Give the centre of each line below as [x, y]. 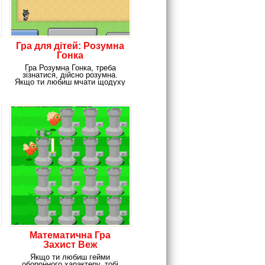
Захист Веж [70, 245]
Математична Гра [70, 235]
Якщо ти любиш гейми [70, 257]
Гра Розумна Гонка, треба [70, 68]
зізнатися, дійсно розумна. [70, 75]
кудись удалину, [70, 89]
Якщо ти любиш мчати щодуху [70, 82]
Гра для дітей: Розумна [70, 46]
